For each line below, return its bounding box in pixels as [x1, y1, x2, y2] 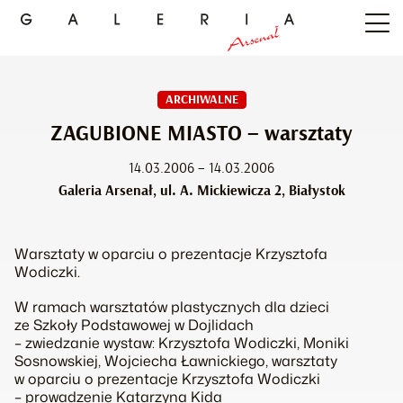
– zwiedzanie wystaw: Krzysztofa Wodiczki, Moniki [14, 333, 349, 354]
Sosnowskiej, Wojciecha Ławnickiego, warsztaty [14, 351, 337, 372]
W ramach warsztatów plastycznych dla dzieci [14, 297, 329, 318]
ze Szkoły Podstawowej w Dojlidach [14, 315, 254, 336]
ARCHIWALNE [165, 94, 238, 106]
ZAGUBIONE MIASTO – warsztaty [50, 123, 353, 145]
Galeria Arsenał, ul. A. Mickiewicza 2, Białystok [58, 184, 345, 198]
